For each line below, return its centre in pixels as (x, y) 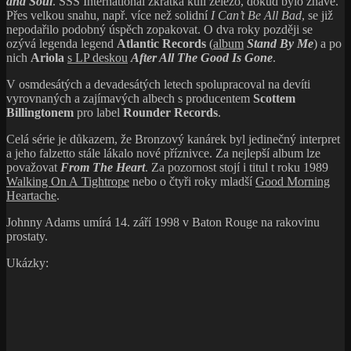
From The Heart (103, 167)
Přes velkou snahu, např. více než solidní (109, 15)
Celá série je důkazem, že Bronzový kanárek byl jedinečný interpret (173, 139)
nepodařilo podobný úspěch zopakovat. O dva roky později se (159, 29)
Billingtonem (42, 112)
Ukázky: (27, 262)
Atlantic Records (161, 43)
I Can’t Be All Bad (256, 15)
